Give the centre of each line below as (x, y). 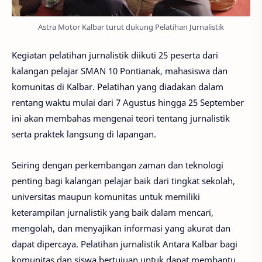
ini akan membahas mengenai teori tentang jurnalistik (121, 118)
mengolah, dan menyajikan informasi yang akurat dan (121, 228)
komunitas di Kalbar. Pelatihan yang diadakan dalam (118, 87)
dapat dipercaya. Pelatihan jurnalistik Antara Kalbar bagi (125, 244)
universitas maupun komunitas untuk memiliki (106, 196)
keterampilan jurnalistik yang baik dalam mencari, (113, 212)
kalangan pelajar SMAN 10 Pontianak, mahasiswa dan (120, 71)
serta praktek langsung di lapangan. (84, 134)
